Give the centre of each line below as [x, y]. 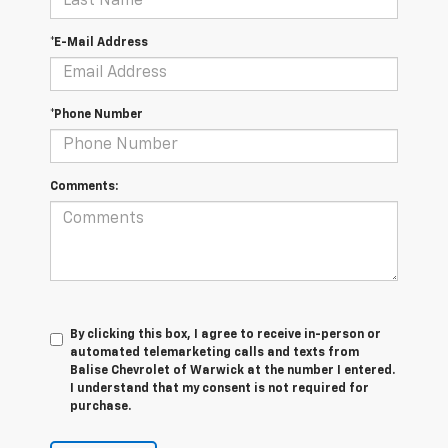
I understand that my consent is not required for [219, 388]
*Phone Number [96, 114]
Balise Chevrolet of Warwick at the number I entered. [232, 370]
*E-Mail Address [99, 42]
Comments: [84, 186]
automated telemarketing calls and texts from [214, 352]
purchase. [100, 406]
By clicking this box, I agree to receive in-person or [225, 334]
